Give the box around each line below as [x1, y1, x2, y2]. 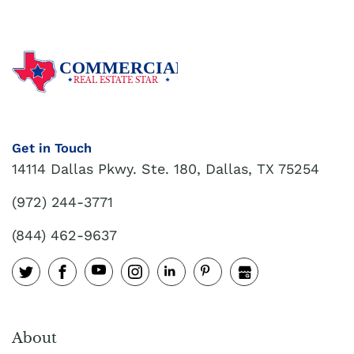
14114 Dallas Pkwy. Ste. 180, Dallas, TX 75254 [12, 160, 319, 177]
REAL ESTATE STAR [73, 74, 160, 85]
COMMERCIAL [58, 58, 187, 78]
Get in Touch [12, 141, 92, 156]
